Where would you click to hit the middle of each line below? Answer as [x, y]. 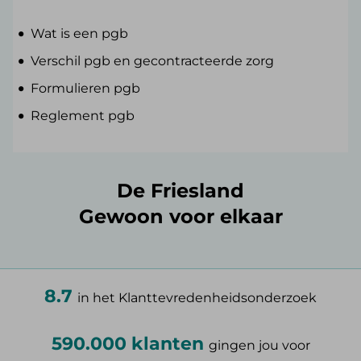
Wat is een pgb [80, 34]
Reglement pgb [83, 116]
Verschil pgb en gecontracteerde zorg [153, 61]
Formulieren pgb [86, 89]
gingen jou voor [259, 346]
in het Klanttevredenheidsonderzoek [197, 298]
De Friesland [180, 191]
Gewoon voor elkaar [180, 217]
